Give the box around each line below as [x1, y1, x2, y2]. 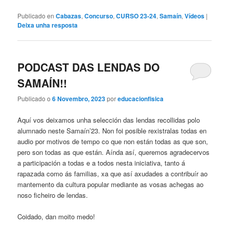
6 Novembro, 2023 [52, 94, 106, 104]
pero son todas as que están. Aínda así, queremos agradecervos [17, 147, 210, 157]
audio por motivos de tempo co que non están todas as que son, [17, 136, 209, 146]
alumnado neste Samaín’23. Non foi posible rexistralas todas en [17, 125, 207, 135]
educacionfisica [118, 94, 164, 104]
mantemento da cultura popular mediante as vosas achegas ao [17, 179, 204, 189]
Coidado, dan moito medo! [17, 211, 96, 221]
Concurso [84, 11, 113, 20]
